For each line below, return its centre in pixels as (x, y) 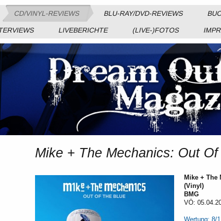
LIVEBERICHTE (84, 30)
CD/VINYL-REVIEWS (47, 13)
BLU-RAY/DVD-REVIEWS (143, 13)
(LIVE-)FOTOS (156, 30)
